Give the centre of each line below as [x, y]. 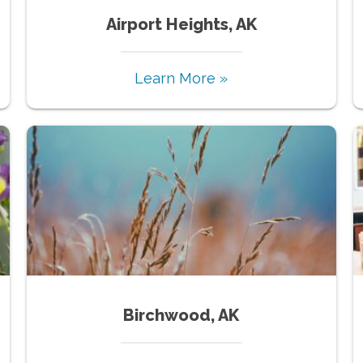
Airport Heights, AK [181, 24]
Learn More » [181, 78]
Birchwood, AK [181, 315]
